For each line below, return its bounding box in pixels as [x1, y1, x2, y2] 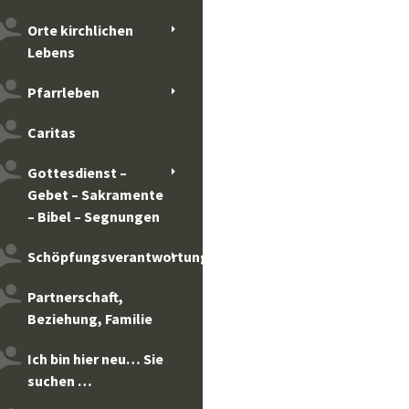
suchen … [27, 372, 92, 390]
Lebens [27, 43, 75, 61]
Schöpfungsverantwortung [27, 247, 209, 266]
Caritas [27, 123, 76, 142]
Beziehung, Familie [27, 309, 152, 328]
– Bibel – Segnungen [27, 207, 160, 225]
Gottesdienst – [27, 163, 127, 182]
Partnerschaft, [27, 288, 123, 306]
